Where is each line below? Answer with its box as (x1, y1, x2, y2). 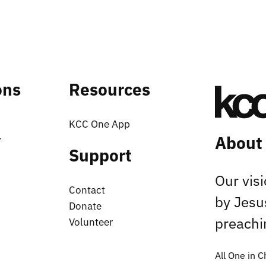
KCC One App (69, 118, 130, 131)
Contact (69, 183, 105, 197)
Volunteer (69, 216, 113, 229)
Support (69, 144, 132, 167)
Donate (69, 199, 102, 213)
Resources (69, 78, 150, 100)
